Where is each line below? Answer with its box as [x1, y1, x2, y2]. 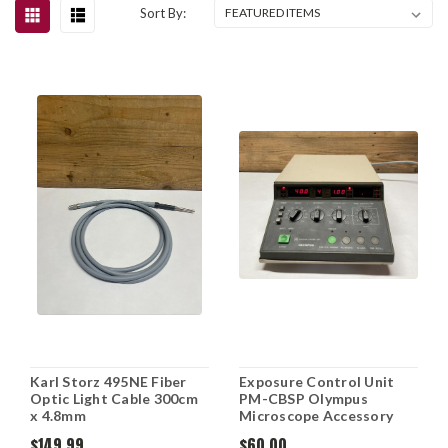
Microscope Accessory [239, 406, 393, 424]
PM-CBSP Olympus [239, 389, 368, 407]
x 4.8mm [30, 406, 86, 424]
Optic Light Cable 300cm [30, 389, 198, 407]
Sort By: [140, 5, 187, 21]
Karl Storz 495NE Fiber [30, 372, 187, 390]
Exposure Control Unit [239, 372, 395, 390]
